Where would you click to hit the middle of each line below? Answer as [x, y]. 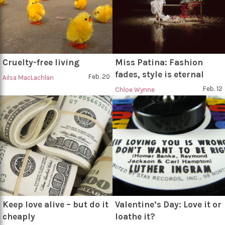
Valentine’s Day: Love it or [168, 204]
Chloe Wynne [135, 90]
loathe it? [135, 216]
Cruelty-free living [41, 62]
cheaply [19, 216]
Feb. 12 [213, 89]
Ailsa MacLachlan [28, 78]
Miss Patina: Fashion [159, 62]
